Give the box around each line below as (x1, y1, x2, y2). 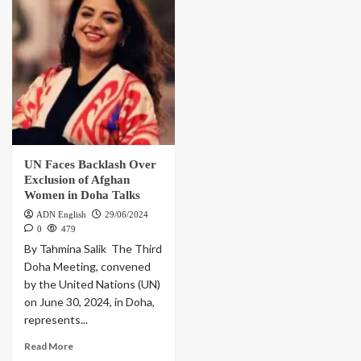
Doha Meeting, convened (24, 259, 151, 274)
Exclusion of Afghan (24, 173, 130, 187)
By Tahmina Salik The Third (24, 242, 162, 256)
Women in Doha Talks (24, 189, 140, 202)
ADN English (36, 210, 86, 220)
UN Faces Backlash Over (24, 158, 156, 172)
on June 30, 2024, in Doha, (24, 295, 155, 309)
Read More (24, 340, 73, 353)
